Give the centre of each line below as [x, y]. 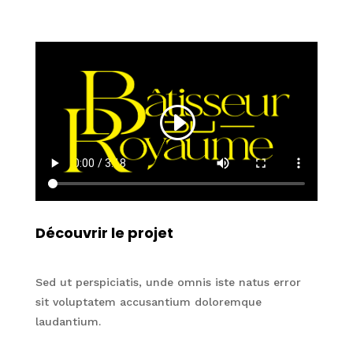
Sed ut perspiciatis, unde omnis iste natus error [168, 282]
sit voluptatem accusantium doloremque [148, 302]
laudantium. [68, 322]
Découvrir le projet [104, 233]
